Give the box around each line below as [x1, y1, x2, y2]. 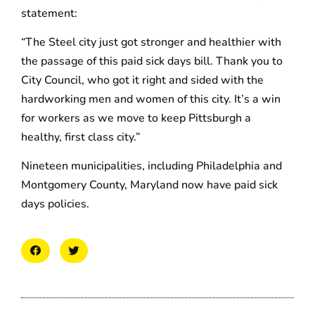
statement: [21, 5, 77, 21]
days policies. [21, 196, 89, 212]
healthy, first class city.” [21, 129, 140, 145]
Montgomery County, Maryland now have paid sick [21, 177, 278, 193]
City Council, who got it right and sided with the [21, 72, 264, 88]
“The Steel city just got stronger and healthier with [21, 34, 281, 50]
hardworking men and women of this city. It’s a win [21, 91, 281, 107]
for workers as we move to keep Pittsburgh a [21, 110, 251, 126]
